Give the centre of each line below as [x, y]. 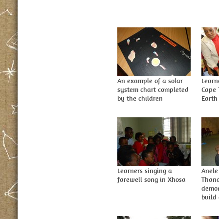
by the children [140, 98]
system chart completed [153, 89]
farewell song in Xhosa [152, 179]
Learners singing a [145, 171]
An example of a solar [150, 81]
